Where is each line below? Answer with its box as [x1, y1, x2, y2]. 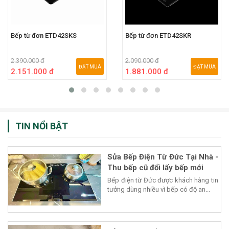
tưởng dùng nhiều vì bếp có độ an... [107, 186, 210, 194]
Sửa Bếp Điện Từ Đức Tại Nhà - [107, 152, 218, 162]
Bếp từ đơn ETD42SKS [11, 32, 77, 40]
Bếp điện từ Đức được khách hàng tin [107, 176, 218, 185]
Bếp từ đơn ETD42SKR [125, 32, 191, 40]
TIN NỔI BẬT [15, 121, 68, 132]
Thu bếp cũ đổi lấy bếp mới [107, 163, 203, 173]
